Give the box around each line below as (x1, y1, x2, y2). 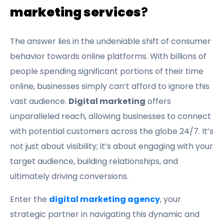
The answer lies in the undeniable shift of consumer (10, 35, 211, 47)
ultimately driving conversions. (10, 170, 128, 182)
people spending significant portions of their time (10, 65, 203, 77)
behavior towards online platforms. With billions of (10, 50, 206, 62)
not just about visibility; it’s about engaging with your (10, 140, 213, 152)
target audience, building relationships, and (10, 155, 178, 167)
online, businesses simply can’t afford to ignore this (10, 80, 209, 92)
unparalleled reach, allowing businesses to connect (10, 110, 211, 122)
